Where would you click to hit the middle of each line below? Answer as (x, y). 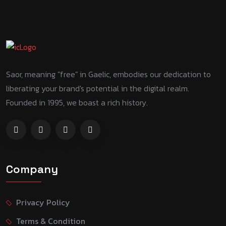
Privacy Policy (43, 203)
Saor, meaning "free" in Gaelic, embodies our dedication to (108, 74)
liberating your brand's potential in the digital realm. (98, 88)
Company (32, 169)
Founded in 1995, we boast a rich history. (77, 102)
